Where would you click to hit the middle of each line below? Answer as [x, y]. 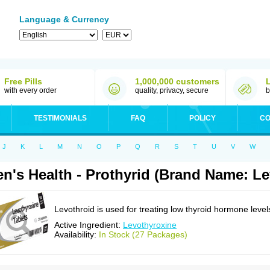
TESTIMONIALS [60, 118]
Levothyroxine [150, 225]
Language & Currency [64, 19]
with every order [30, 90]
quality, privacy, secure [172, 90]
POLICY [202, 118]
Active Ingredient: [89, 225]
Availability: [77, 234]
